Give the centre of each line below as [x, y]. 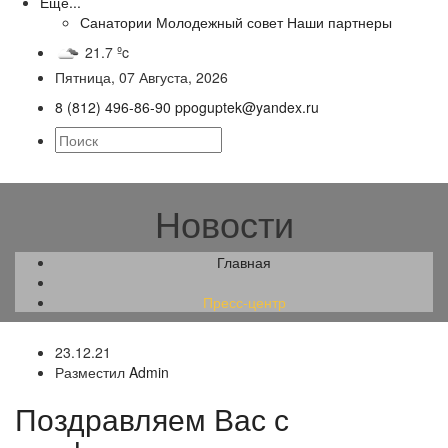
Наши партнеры [339, 22]
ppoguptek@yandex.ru [247, 107]
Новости [224, 222]
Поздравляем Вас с [152, 418]
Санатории [116, 22]
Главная [244, 262]
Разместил [92, 372]
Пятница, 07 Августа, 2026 [141, 77]
